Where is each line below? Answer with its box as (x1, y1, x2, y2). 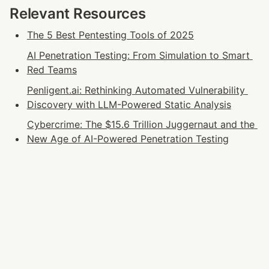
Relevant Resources (10, 4, 146, 22)
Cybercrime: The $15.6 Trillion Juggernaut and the (26, 118, 255, 131)
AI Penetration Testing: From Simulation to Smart (26, 49, 250, 61)
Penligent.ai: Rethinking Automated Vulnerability (26, 83, 245, 96)
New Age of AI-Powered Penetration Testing (26, 133, 229, 145)
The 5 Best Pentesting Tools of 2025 (26, 29, 194, 41)
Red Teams (26, 63, 77, 76)
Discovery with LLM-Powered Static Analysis (26, 98, 231, 110)
